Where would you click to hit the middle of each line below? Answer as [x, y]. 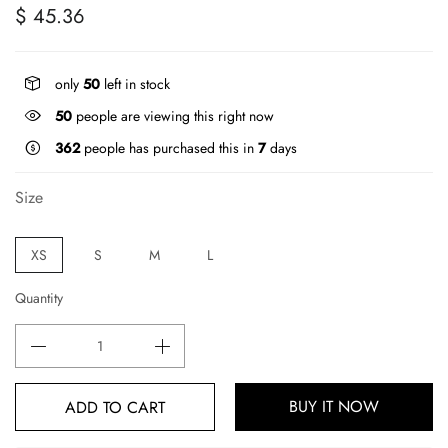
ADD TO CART [115, 407]
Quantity [39, 297]
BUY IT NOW [334, 406]
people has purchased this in [169, 147]
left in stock [135, 83]
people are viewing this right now [173, 115]
